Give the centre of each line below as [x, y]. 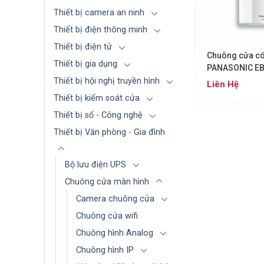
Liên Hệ [223, 85]
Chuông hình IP [105, 250]
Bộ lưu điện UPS [95, 164]
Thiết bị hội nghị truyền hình [107, 81]
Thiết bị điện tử [83, 47]
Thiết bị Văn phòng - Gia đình [109, 132]
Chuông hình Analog [115, 233]
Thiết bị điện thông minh [100, 29]
